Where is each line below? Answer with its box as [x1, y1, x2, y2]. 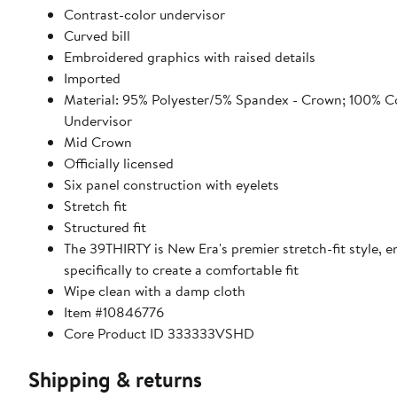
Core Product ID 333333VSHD [64, 323, 254, 344]
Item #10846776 [64, 302, 164, 323]
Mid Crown [64, 132, 132, 152]
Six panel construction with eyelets [64, 175, 279, 195]
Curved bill [64, 26, 130, 46]
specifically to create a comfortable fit [64, 260, 299, 280]
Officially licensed [64, 153, 174, 174]
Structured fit [64, 217, 146, 237]
